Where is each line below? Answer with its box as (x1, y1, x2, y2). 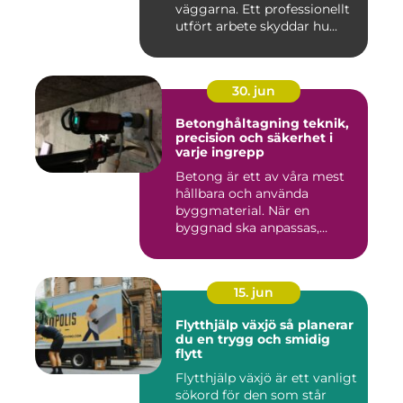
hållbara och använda (175, 185, 309, 202)
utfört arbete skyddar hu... (175, 18, 337, 35)
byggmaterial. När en (175, 202, 309, 219)
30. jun (232, 83, 275, 100)
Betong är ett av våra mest (175, 168, 345, 185)
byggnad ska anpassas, (175, 219, 319, 237)
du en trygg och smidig (175, 331, 330, 348)
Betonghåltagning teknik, (175, 115, 303, 132)
